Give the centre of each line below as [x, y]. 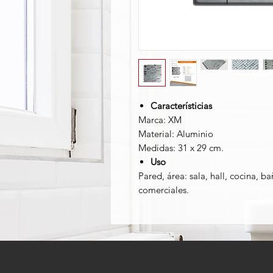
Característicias [181, 106]
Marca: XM [160, 120]
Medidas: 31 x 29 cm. [181, 148]
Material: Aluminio [176, 134]
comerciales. [164, 190]
